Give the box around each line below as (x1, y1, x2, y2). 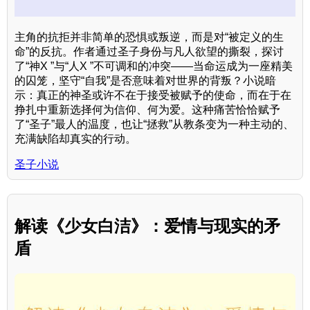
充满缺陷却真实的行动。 (15, 132, 136, 145)
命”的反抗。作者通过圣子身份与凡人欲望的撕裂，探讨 (15, 45, 284, 57)
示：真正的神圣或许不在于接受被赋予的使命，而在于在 (15, 89, 291, 101)
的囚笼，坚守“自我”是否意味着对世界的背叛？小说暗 (15, 74, 276, 86)
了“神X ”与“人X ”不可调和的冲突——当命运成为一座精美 (15, 60, 293, 72)
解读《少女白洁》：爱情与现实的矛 (15, 216, 280, 235)
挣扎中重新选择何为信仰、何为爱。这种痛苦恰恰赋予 (15, 103, 280, 116)
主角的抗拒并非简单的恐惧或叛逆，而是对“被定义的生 (15, 30, 284, 43)
